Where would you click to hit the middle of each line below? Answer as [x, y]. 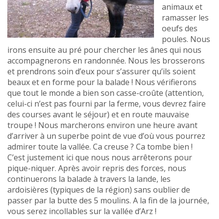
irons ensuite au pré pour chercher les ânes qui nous [104, 50]
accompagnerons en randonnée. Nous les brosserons [106, 61]
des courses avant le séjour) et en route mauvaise [98, 115]
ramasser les [185, 18]
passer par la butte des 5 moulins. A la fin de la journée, [108, 201]
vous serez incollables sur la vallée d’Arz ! [82, 211]
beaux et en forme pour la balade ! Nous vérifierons [102, 82]
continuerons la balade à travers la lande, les [89, 179]
